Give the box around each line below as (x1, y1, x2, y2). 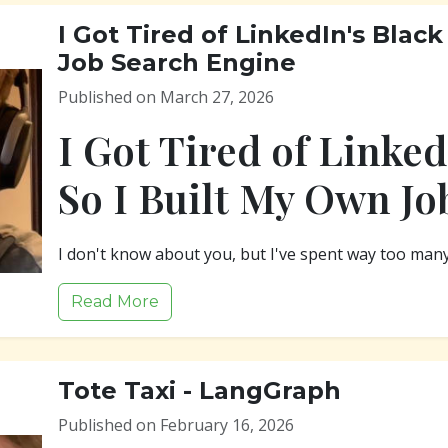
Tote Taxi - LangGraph (58, 376, 341, 405)
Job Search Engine (58, 48, 296, 77)
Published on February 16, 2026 (58, 414, 294, 436)
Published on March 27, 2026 (58, 86, 274, 108)
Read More (71, 292, 159, 311)
